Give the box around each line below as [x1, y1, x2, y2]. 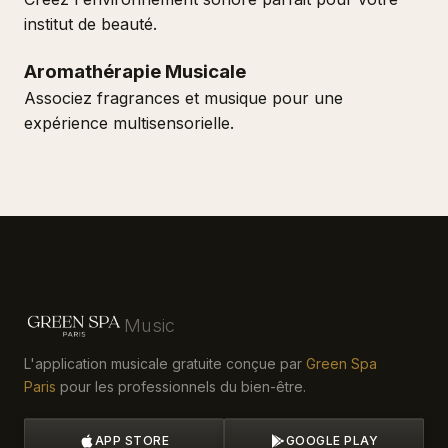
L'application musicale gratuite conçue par [24, 355, 306, 372]
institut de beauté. [24, 14, 157, 34]
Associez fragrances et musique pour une [24, 88, 343, 108]
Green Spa [306, 355, 377, 372]
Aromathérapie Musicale [24, 60, 246, 83]
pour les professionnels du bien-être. [56, 378, 306, 395]
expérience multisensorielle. [24, 113, 234, 133]
